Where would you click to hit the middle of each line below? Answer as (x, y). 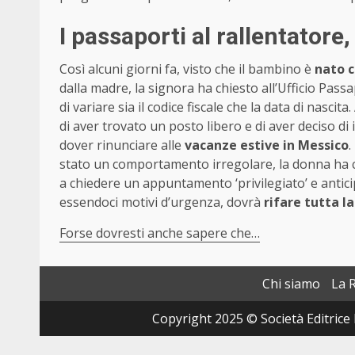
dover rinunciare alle (122, 145)
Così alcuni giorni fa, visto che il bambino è (187, 69)
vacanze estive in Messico (267, 145)
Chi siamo (291, 283)
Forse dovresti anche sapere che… (160, 233)
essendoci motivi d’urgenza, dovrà (162, 202)
